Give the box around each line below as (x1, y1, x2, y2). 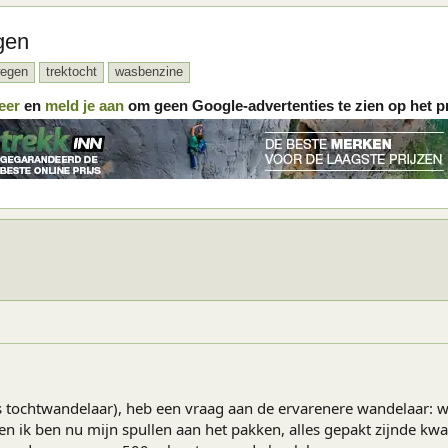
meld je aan (45, 97, 124, 114)
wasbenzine (115, 64, 183, 79)
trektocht (46, 64, 97, 79)
